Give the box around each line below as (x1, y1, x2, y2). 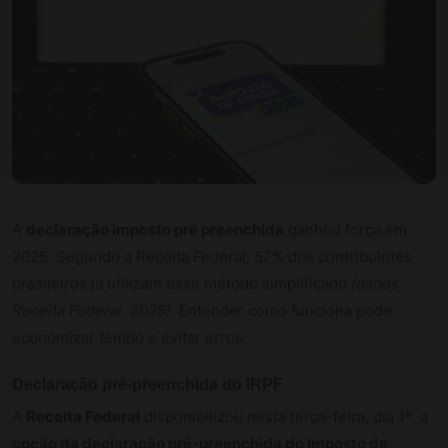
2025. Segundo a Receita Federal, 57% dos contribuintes (12, 246, 412, 266)
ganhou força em (284, 219, 407, 239)
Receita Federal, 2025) (12, 300, 171, 320)
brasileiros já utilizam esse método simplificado (12, 273, 351, 293)
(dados (351, 273, 399, 293)
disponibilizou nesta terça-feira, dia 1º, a (140, 406, 428, 426)
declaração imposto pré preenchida (26, 219, 284, 239)
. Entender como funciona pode (171, 300, 392, 320)
